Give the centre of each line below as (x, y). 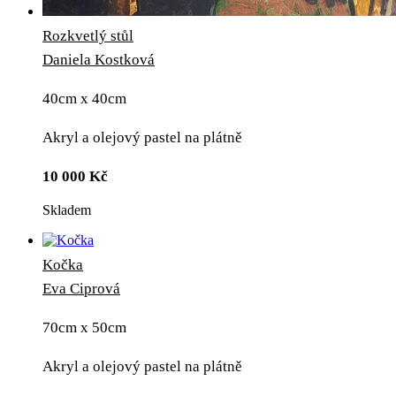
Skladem (67, 210)
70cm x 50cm (84, 327)
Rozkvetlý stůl (88, 36)
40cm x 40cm (84, 99)
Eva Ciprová (81, 289)
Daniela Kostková (99, 60)
